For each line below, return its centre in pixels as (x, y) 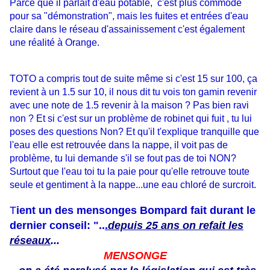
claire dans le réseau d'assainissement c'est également (127, 30)
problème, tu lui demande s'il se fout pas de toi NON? (123, 159)
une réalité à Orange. (55, 43)
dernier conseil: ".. (57, 226)
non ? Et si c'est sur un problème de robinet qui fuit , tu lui (131, 119)
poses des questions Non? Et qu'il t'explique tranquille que (134, 132)
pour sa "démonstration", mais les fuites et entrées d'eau (129, 16)
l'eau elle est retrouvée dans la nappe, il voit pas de (119, 145)
